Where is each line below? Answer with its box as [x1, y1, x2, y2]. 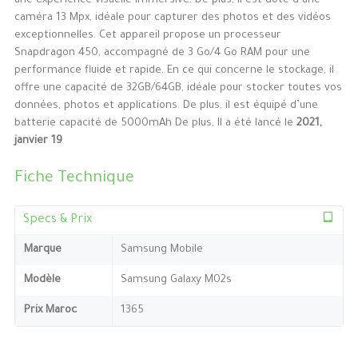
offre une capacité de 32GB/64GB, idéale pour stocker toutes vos [14, 82, 342, 95]
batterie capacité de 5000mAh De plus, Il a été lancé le [14, 117, 296, 130]
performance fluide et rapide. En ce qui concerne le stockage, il [14, 65, 334, 78]
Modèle [23, 273, 61, 286]
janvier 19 [14, 135, 62, 148]
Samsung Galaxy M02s [120, 273, 232, 286]
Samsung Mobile [120, 243, 203, 256]
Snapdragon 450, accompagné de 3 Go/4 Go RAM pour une [14, 47, 310, 60]
